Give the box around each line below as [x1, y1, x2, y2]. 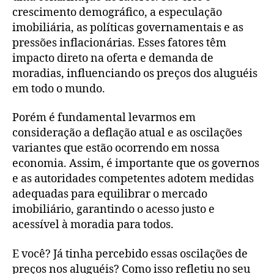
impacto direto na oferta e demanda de [12, 51, 213, 65]
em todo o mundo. [12, 81, 105, 96]
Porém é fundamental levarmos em [12, 111, 196, 125]
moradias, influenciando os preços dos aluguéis [12, 66, 257, 81]
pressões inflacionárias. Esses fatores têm [12, 35, 226, 50]
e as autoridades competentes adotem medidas [12, 172, 254, 187]
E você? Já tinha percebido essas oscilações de [12, 246, 248, 261]
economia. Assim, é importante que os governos [12, 157, 259, 171]
